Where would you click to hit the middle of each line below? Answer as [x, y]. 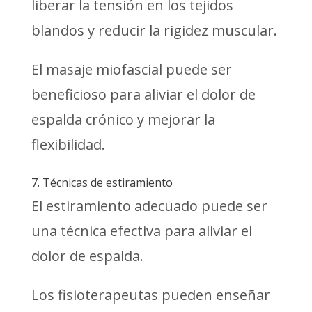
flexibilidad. [68, 144]
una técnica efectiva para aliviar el [141, 231]
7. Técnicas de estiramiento [102, 182]
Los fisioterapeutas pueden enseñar [150, 295]
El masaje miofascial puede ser [131, 69]
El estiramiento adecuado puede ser [149, 205]
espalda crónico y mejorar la [123, 119]
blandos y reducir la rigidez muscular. [154, 30]
